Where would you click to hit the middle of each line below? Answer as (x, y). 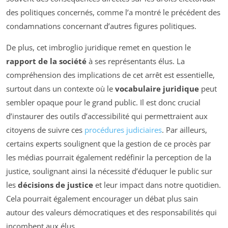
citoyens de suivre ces (45, 130)
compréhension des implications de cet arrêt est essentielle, (110, 75)
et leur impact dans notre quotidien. (157, 185)
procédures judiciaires (123, 130)
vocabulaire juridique (157, 89)
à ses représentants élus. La (136, 61)
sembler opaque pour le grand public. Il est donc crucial (103, 103)
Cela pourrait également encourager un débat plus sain (102, 199)
